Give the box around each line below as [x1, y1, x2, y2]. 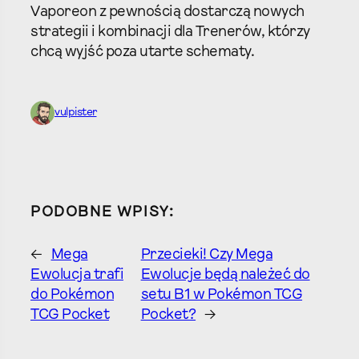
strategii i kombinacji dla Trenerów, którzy [30, 24, 310, 40]
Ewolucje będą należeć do [140, 268, 310, 284]
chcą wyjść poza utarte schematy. [30, 44, 254, 60]
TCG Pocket [30, 308, 109, 324]
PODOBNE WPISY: [30, 205, 175, 221]
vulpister [54, 107, 97, 119]
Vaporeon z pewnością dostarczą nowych [30, 4, 305, 20]
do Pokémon [30, 288, 114, 304]
